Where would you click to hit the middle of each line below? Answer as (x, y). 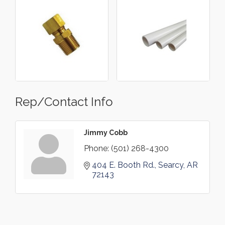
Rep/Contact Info (64, 102)
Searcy (171, 165)
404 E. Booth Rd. (123, 165)
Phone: (96, 149)
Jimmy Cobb (106, 133)
